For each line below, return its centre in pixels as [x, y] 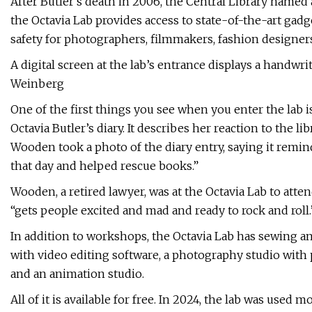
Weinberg [37, 84]
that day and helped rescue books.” [104, 166]
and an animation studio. [77, 274]
